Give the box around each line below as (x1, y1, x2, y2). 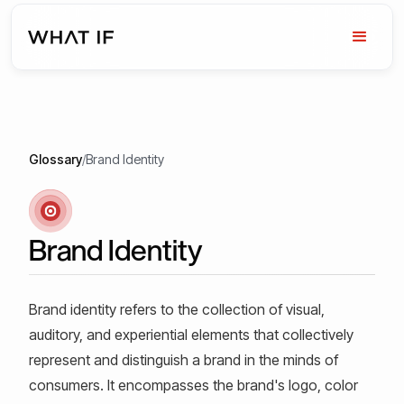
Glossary (29, 151, 82, 167)
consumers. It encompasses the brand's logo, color (29, 376, 358, 394)
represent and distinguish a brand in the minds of (29, 351, 338, 369)
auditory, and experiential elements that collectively (29, 326, 353, 344)
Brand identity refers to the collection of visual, (29, 300, 325, 318)
